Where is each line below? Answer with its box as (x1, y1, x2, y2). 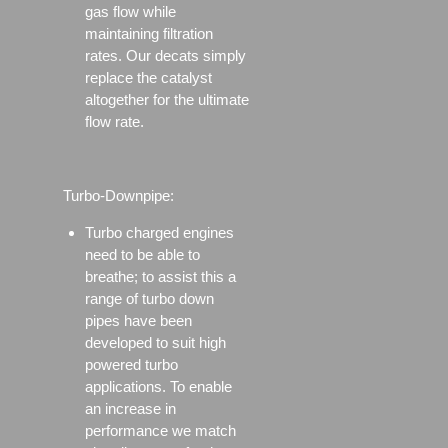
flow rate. (85, 113, 144, 131)
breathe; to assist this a (85, 268, 236, 286)
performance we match (85, 422, 236, 440)
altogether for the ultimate (85, 91, 249, 109)
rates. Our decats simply (85, 47, 246, 65)
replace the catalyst (85, 69, 212, 87)
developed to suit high (85, 334, 226, 352)
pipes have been (85, 312, 192, 330)
